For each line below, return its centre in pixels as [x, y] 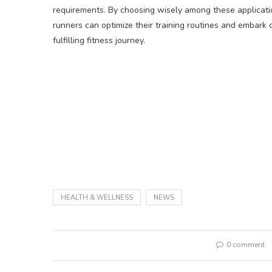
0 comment [245, 245]
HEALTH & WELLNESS [97, 198]
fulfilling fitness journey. [99, 40]
